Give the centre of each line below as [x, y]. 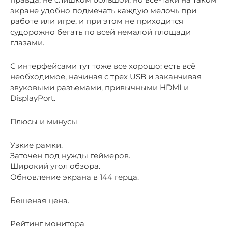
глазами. [27, 42]
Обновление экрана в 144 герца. [75, 177]
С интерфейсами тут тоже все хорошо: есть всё [103, 66]
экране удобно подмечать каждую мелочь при [103, 10]
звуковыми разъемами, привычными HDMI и [99, 87]
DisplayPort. [33, 98]
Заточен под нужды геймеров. [70, 155]
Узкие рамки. [36, 145]
